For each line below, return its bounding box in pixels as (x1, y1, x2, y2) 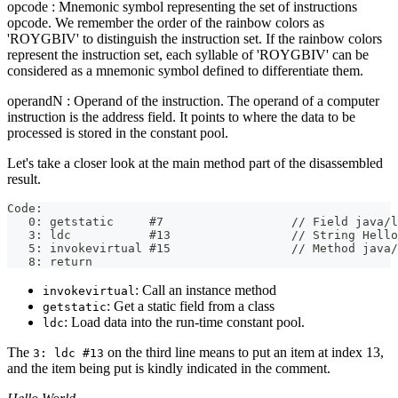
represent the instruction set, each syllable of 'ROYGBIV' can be (7, 46, 369, 62)
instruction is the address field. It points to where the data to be (7, 108, 355, 124)
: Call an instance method (135, 282, 276, 298)
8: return (7, 254, 92, 268)
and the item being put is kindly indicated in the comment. (7, 360, 330, 376)
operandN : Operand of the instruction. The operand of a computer (7, 92, 379, 108)
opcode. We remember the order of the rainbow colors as (7, 14, 324, 30)
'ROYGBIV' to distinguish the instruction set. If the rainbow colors (7, 30, 382, 46)
